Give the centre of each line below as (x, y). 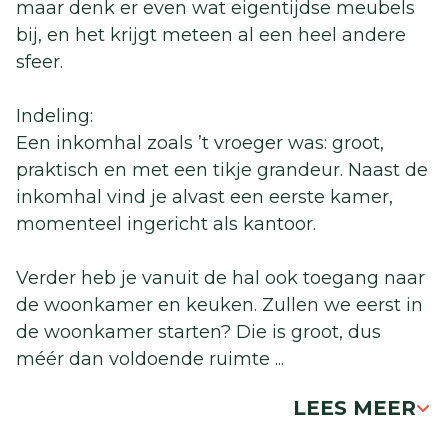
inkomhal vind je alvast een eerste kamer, (204, 197)
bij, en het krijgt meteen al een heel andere (211, 35)
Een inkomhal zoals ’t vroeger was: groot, (200, 143)
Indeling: (54, 116)
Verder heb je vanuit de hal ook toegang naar (220, 278)
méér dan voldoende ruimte (145, 359)
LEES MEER (354, 408)
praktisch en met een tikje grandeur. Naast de (222, 170)
